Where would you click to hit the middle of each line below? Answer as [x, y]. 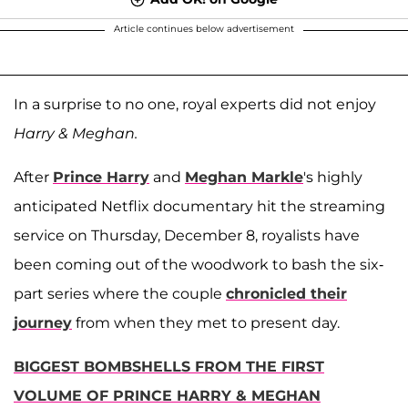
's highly [333, 177]
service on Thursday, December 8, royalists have [187, 235]
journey [43, 322]
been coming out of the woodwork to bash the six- [199, 264]
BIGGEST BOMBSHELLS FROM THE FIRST [169, 366]
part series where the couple [120, 293]
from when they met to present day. [206, 322]
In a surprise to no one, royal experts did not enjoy [195, 104]
